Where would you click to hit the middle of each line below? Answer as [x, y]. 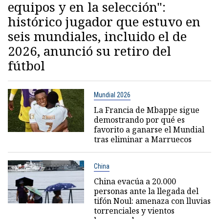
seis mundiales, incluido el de [97, 36]
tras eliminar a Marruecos [142, 139]
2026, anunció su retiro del [89, 51]
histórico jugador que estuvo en [104, 22]
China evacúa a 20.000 [135, 181]
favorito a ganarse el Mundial [149, 130]
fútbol [26, 66]
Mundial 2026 [112, 95]
